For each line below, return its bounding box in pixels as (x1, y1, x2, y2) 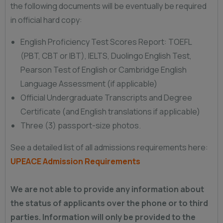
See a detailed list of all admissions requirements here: (10, 142, 208, 153)
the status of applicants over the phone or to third (10, 198, 208, 209)
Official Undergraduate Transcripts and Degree (20, 92, 192, 103)
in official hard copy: (10, 14, 82, 25)
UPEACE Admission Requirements (10, 156, 140, 167)
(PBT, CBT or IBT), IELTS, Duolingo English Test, (20, 50, 192, 61)
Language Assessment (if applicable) (20, 78, 157, 89)
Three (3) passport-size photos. (20, 120, 141, 131)
